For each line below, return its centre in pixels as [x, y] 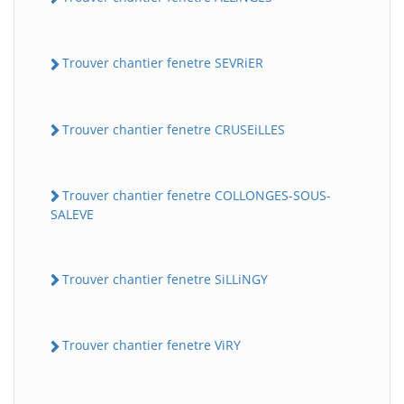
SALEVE [72, 214]
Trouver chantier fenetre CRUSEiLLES [174, 129]
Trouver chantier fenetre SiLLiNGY [165, 279]
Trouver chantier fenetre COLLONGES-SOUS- [197, 195]
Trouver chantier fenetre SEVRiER [163, 63]
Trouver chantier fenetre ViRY [151, 345]
